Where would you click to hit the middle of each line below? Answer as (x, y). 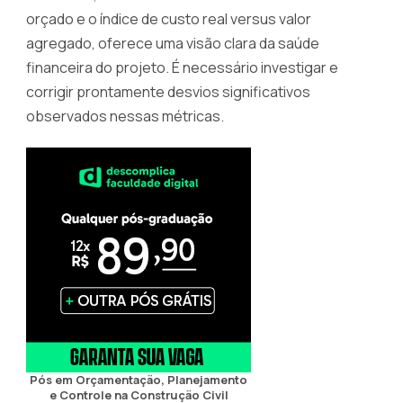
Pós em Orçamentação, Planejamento (139, 380)
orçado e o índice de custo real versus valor (169, 18)
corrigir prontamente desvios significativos (168, 91)
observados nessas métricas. (125, 116)
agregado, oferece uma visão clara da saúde (173, 43)
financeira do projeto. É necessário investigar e (182, 67)
